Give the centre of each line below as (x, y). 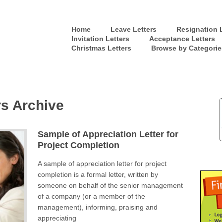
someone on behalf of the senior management (110, 185)
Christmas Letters (101, 48)
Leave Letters (134, 29)
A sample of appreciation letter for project (102, 164)
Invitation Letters (100, 39)
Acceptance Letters (182, 39)
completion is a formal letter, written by (98, 174)
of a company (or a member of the (91, 196)
